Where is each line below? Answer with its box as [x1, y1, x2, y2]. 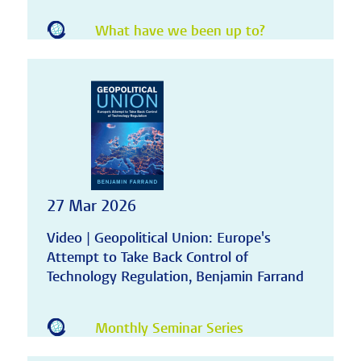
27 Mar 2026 [46, 196, 136, 217]
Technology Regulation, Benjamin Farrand [46, 268, 304, 287]
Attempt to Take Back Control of [46, 248, 248, 268]
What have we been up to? [94, 21, 265, 40]
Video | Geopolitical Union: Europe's [46, 229, 271, 248]
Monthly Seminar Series [94, 318, 243, 338]
